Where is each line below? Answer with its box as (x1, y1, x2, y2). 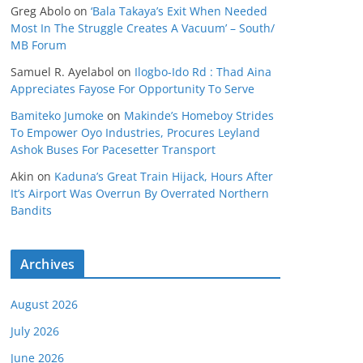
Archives (20, 255, 75, 273)
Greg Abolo (11, 3, 70, 19)
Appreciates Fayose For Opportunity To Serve (11, 81, 254, 96)
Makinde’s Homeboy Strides (124, 108, 274, 123)
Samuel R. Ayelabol (11, 64, 114, 79)
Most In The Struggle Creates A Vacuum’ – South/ (11, 20, 275, 36)
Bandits (11, 203, 52, 218)
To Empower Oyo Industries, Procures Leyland (11, 125, 260, 140)
